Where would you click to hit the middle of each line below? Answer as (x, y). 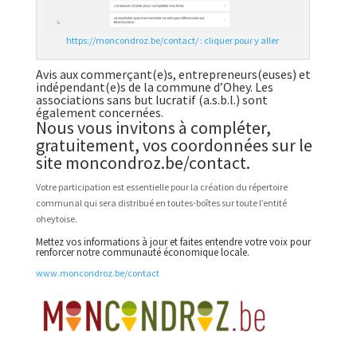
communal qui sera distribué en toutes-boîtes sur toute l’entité (161, 203)
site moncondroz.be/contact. (143, 163)
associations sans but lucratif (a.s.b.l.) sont (151, 100)
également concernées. (99, 113)
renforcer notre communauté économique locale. (142, 253)
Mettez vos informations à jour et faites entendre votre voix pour (173, 242)
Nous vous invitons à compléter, (153, 128)
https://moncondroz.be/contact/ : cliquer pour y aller (173, 41)
